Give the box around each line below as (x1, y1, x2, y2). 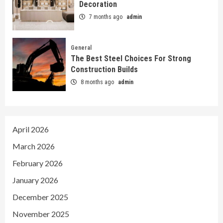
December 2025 (12, 192, 68, 202)
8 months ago (79, 78, 115, 86)
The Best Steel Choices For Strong (70, 53, 191, 63)
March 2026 (12, 141, 55, 151)
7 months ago (87, 13, 124, 21)
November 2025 (12, 209, 69, 219)
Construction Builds (70, 64, 138, 74)
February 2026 (12, 158, 63, 168)
